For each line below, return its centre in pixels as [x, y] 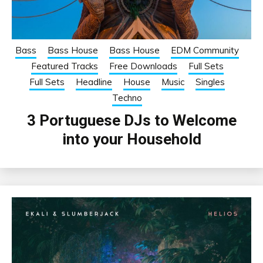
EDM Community [205, 50]
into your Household [131, 139]
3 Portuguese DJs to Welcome [131, 120]
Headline [94, 82]
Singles [210, 82]
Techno [127, 97]
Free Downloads [143, 66]
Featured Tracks [64, 66]
